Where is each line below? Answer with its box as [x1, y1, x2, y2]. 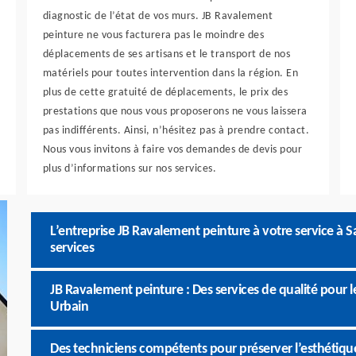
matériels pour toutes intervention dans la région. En [42, 68, 299, 79]
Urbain [50, 300, 88, 315]
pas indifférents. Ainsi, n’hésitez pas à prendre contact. [42, 125, 310, 137]
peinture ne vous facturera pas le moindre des [42, 29, 265, 41]
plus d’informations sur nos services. [42, 163, 217, 175]
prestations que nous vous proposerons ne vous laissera [42, 106, 308, 118]
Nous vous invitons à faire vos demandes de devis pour [42, 144, 303, 156]
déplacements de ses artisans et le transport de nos [42, 48, 291, 60]
